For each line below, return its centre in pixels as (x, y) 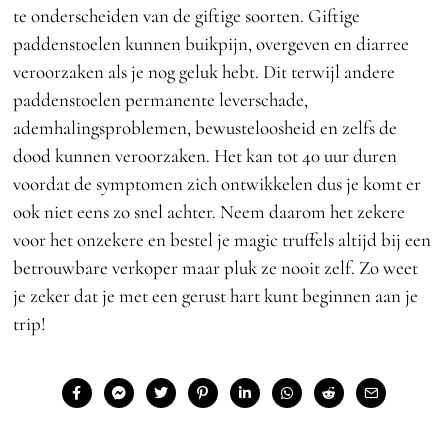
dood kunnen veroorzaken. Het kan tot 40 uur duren (205, 155)
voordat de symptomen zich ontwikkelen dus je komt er (217, 183)
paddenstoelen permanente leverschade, (161, 99)
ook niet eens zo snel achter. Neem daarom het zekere (209, 211)
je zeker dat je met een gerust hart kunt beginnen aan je (216, 295)
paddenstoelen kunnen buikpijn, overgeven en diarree (211, 43)
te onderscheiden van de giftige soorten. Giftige (187, 15)
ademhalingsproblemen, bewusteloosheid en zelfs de (205, 127)
